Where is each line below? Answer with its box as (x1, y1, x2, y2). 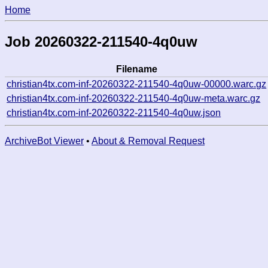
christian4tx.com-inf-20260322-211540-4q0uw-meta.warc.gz (7, 93, 261, 103)
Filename (116, 63, 157, 74)
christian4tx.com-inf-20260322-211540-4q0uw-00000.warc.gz (7, 78, 267, 89)
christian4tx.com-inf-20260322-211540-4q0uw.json (7, 107, 221, 118)
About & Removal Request (92, 135, 205, 146)
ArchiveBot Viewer (5, 135, 84, 146)
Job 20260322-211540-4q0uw (5, 33, 197, 50)
